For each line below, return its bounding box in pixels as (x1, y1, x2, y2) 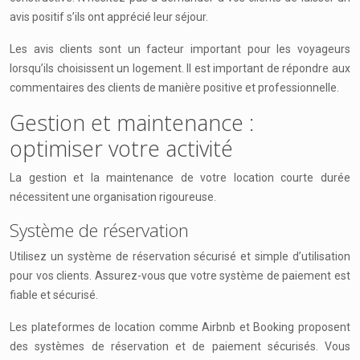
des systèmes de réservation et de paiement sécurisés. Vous (10, 340, 350, 353)
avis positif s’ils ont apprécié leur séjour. (10, 10, 208, 23)
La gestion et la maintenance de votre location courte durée (10, 171, 350, 184)
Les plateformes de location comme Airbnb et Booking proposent (10, 321, 350, 333)
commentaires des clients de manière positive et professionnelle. (10, 81, 339, 94)
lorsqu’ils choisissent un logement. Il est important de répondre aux (10, 62, 350, 75)
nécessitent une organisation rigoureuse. (10, 190, 216, 203)
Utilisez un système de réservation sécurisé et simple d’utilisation (10, 250, 350, 263)
